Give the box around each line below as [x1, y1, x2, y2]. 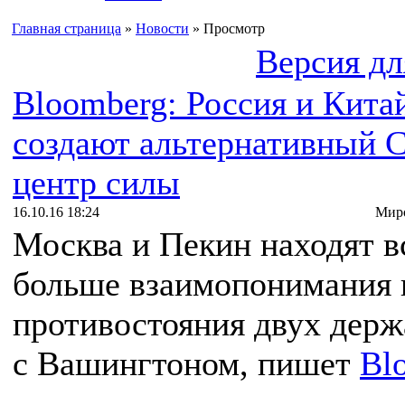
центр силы [13, 164, 180, 202]
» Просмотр [189, 21, 265, 36]
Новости [136, 21, 189, 36]
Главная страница [12, 21, 121, 36]
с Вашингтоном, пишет [13, 344, 360, 382]
